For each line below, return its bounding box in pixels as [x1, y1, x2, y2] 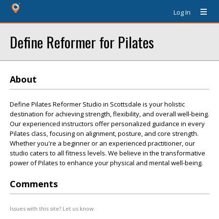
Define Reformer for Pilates [10, 31, 154, 52]
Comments [10, 178, 58, 190]
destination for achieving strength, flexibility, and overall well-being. [10, 109, 209, 118]
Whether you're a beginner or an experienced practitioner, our [10, 139, 195, 148]
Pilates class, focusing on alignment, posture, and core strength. [10, 129, 198, 138]
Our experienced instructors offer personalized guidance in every [10, 119, 205, 128]
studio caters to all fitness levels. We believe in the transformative [10, 149, 205, 157]
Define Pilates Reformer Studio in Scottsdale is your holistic [10, 100, 185, 109]
